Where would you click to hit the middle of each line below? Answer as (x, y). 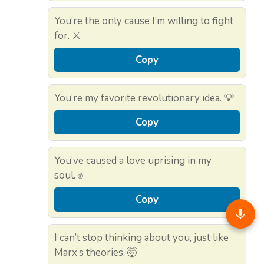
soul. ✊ (69, 176)
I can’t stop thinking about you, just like (141, 238)
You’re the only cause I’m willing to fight (144, 21)
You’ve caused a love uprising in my (133, 161)
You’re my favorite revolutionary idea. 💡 (144, 98)
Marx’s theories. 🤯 (96, 253)
